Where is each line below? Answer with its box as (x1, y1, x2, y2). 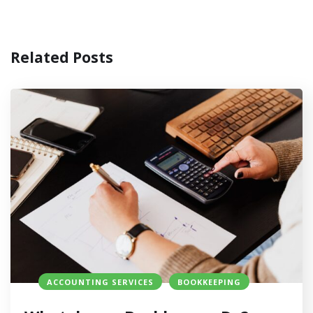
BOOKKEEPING (177, 277, 241, 288)
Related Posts (10, 47, 113, 67)
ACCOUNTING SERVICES (47, 277, 154, 288)
